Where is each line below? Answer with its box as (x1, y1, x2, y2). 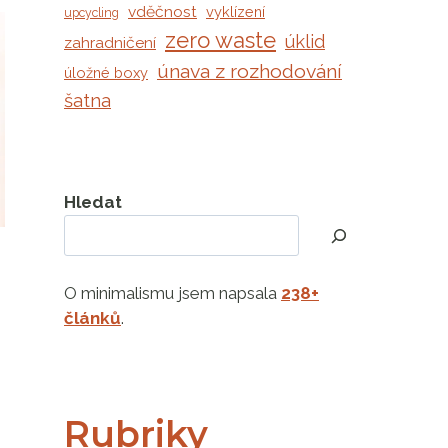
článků (64, 308, 121, 329)
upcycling (64, 6, 119, 21)
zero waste (165, 27, 276, 54)
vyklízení (206, 3, 265, 21)
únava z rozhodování (157, 60, 342, 84)
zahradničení (64, 33, 156, 53)
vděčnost (128, 2, 197, 22)
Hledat (64, 192, 122, 213)
